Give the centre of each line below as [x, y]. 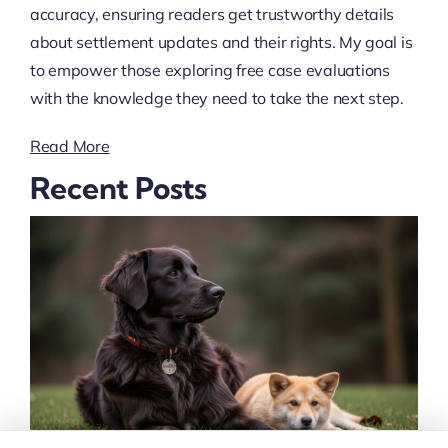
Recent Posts [118, 187]
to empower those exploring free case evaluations [209, 69]
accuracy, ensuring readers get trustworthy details [212, 13]
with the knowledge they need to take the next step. [216, 97]
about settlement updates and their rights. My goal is [221, 41]
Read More [69, 145]
